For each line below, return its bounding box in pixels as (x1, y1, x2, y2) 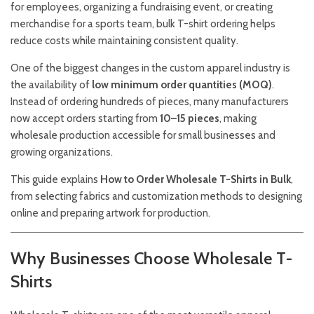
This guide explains (11, 173, 100, 186)
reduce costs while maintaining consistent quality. (11, 34, 238, 47)
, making (219, 112, 257, 125)
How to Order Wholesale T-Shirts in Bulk (100, 173, 291, 186)
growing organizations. (11, 146, 113, 158)
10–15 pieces (160, 112, 219, 125)
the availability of (11, 78, 92, 91)
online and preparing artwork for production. (11, 207, 210, 219)
